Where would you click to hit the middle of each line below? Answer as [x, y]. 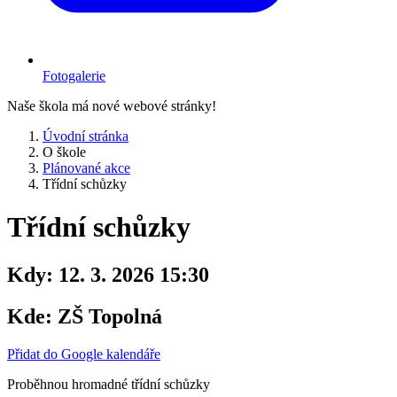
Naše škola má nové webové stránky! [112, 106]
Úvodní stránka [86, 136]
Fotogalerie [74, 76]
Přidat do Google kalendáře [84, 354]
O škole [64, 152]
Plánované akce [86, 168]
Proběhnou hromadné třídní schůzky [109, 384]
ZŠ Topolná [107, 316]
